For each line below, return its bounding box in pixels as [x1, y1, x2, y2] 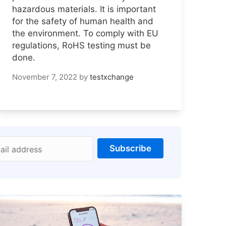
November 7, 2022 [12, 72, 77, 82]
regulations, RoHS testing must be [12, 40, 151, 50]
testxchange [90, 72, 134, 82]
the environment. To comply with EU [12, 28, 158, 38]
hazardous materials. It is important [12, 4, 156, 14]
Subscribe [109, 143, 151, 153]
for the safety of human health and [12, 16, 153, 26]
